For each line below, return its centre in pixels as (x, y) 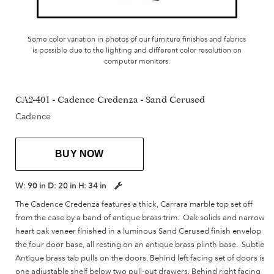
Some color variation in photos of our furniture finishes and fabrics (137, 39)
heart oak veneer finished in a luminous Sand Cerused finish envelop (138, 231)
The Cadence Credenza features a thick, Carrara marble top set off (134, 204)
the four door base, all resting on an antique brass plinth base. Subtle (140, 244)
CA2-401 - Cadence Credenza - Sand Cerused (110, 101)
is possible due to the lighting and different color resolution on (137, 50)
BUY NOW (80, 154)
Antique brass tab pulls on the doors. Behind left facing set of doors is (140, 258)
